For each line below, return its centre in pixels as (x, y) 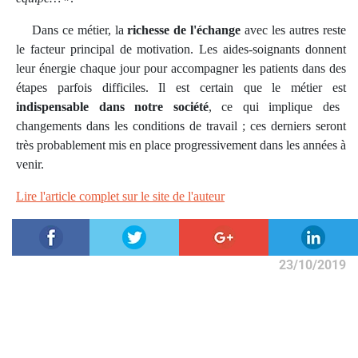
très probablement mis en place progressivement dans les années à (181, 145)
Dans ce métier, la (72, 30)
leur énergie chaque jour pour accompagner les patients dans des (181, 69)
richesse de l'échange (184, 30)
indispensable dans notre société (112, 107)
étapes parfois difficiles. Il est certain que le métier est (181, 88)
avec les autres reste (294, 30)
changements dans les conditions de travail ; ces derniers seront (181, 126)
